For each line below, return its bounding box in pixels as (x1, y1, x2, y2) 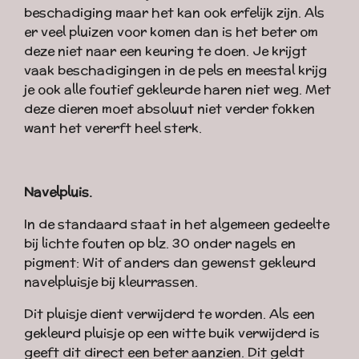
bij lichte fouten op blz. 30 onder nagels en (24, 234, 296, 252)
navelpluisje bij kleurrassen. (24, 272, 198, 291)
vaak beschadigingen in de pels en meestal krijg (24, 61, 327, 79)
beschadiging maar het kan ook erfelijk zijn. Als (24, 3, 325, 22)
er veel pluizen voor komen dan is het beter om (24, 22, 318, 41)
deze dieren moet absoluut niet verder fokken (24, 99, 315, 118)
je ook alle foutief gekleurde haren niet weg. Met (24, 80, 331, 99)
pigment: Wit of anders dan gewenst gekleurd (24, 253, 316, 272)
